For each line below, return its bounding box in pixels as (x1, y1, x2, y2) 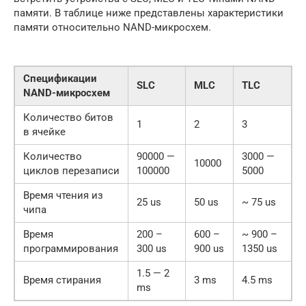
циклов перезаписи (23, 165, 120, 177)
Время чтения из (23, 189, 103, 201)
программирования (23, 242, 118, 255)
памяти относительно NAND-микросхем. (14, 21, 211, 33)
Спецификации (23, 72, 97, 85)
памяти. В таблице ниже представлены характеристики (14, 7, 283, 19)
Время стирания (23, 274, 101, 286)
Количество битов (23, 111, 113, 124)
